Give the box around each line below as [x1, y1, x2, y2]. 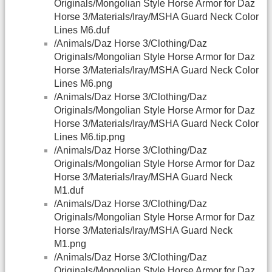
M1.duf [54, 185, 83, 196]
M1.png [54, 239, 86, 250]
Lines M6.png [54, 78, 112, 89]
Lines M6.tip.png [54, 132, 125, 143]
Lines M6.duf [54, 25, 109, 36]
